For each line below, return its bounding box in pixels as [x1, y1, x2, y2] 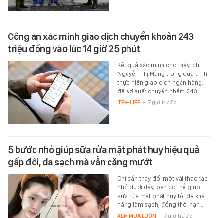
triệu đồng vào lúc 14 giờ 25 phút [8, 43, 140, 55]
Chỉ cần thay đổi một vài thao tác [117, 175, 208, 182]
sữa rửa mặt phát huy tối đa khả [117, 192, 205, 200]
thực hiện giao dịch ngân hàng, [117, 79, 203, 87]
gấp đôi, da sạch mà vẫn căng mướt [8, 156, 153, 168]
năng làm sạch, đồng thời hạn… [117, 201, 203, 209]
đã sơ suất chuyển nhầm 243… [117, 88, 201, 95]
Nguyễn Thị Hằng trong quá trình [117, 70, 207, 78]
